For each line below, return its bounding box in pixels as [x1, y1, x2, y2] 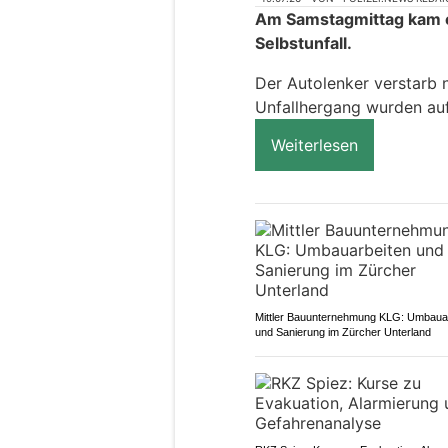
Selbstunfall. [255, 33, 352, 54]
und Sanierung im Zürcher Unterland [255, 326, 431, 339]
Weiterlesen [271, 135, 358, 156]
